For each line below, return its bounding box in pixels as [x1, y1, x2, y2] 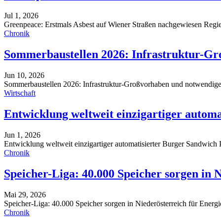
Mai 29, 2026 [4, 190, 46, 199]
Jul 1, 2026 [4, 11, 38, 20]
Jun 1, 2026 [4, 130, 40, 139]
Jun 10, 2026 [4, 71, 44, 79]
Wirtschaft [4, 88, 36, 97]
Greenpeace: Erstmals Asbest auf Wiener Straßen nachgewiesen [4, 20, 204, 29]
